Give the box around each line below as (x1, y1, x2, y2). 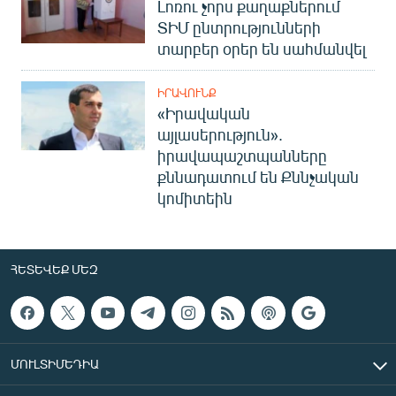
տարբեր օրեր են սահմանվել (157, 38, 366, 58)
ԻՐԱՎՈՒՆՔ (157, 85, 217, 100)
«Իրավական (157, 103, 250, 123)
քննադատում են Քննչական (157, 166, 359, 187)
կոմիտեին (157, 187, 232, 208)
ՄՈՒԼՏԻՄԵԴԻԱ (11, 355, 99, 371)
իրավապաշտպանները (157, 145, 327, 165)
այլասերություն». (157, 124, 283, 144)
